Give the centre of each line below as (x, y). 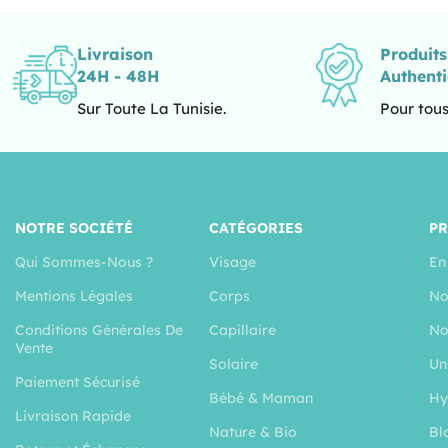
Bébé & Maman (260, 398)
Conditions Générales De (99, 330)
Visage (232, 262)
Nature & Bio (252, 432)
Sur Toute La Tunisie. (151, 109)
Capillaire (242, 330)
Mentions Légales (74, 296)
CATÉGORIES (255, 228)
